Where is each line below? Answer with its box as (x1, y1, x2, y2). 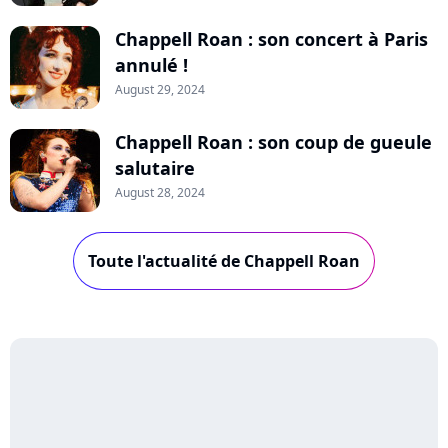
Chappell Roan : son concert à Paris (115, 26, 428, 51)
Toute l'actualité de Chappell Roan (88, 249, 360, 272)
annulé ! (115, 52, 188, 77)
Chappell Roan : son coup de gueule (115, 129, 432, 154)
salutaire (115, 155, 195, 180)
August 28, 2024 (115, 183, 205, 201)
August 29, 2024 (115, 80, 205, 98)
